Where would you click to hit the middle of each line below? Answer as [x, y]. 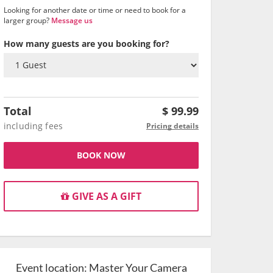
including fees [33, 126]
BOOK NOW [101, 155]
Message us [72, 20]
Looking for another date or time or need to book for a [95, 10]
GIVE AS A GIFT [105, 196]
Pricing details [172, 126]
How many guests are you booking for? [87, 44]
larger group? [27, 20]
